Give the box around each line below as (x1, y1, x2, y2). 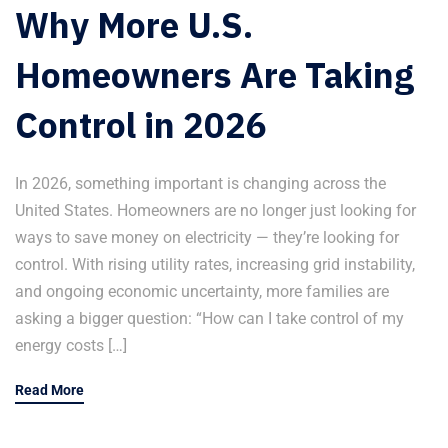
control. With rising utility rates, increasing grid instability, (15, 254, 415, 274)
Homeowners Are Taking (15, 51, 414, 98)
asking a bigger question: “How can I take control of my (15, 308, 404, 328)
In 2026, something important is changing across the (15, 173, 386, 193)
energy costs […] (15, 335, 127, 355)
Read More (15, 381, 84, 398)
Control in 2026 (15, 101, 267, 148)
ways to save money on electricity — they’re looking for (15, 227, 399, 247)
